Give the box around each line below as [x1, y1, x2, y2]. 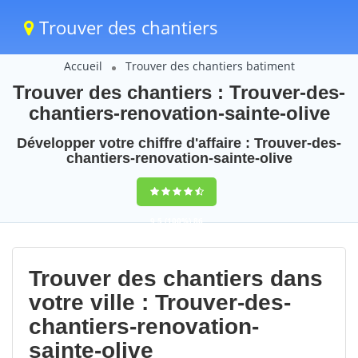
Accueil [63, 58, 102, 74]
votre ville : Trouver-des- [29, 290, 291, 315]
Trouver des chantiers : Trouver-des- [13, 82, 345, 103]
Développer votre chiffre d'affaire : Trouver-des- [17, 135, 341, 151]
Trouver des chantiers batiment [125, 58, 295, 74]
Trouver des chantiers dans [29, 266, 323, 291]
